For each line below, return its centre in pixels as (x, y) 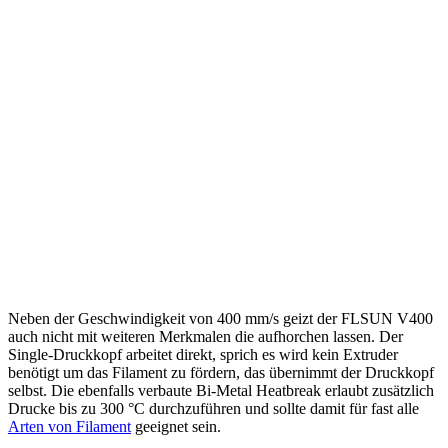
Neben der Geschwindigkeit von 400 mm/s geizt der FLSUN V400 (220, 318)
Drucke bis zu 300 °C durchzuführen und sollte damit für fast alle (213, 408)
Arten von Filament (69, 426)
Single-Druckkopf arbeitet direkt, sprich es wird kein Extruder (203, 354)
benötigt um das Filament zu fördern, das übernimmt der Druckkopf (221, 372)
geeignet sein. (176, 426)
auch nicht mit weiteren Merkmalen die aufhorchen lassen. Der (205, 336)
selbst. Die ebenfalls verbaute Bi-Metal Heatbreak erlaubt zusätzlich (221, 390)
